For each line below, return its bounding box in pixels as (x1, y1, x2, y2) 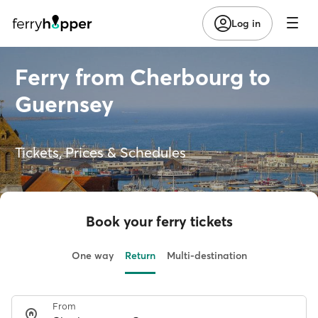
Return (124, 249, 155, 262)
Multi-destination (166, 249, 247, 262)
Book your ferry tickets (85, 212, 233, 230)
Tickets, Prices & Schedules (15, 143, 186, 161)
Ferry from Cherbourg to (15, 63, 270, 91)
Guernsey (15, 90, 114, 118)
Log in (231, 16, 261, 30)
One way (71, 249, 114, 262)
